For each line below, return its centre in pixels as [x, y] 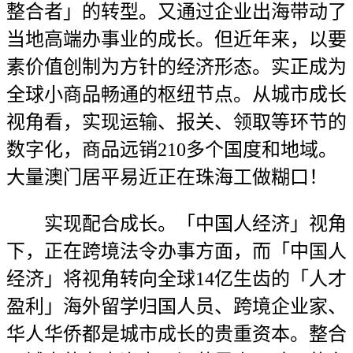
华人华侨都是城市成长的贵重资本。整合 [176, 334]
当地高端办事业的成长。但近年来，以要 [176, 39]
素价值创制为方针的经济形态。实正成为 [176, 67]
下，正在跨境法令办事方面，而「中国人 [176, 251]
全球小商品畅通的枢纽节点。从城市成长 [176, 95]
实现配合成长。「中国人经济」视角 [176, 224]
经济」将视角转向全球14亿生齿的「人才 [176, 279]
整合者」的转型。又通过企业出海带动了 [176, 12]
